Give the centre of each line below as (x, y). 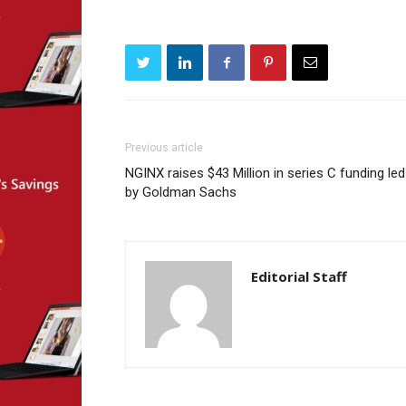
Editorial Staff (299, 276)
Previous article (164, 148)
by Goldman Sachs (181, 192)
